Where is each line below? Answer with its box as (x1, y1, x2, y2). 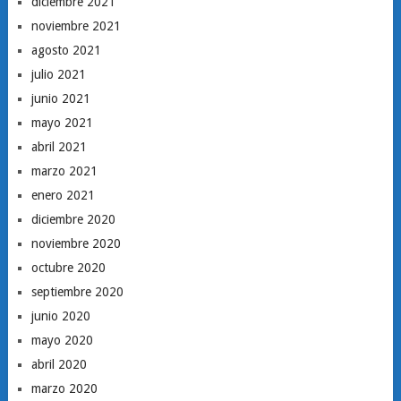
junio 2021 (30, 91, 90, 106)
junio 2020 (30, 309, 90, 323)
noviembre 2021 (30, 19, 121, 33)
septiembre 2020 (30, 285, 124, 299)
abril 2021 (30, 140, 87, 154)
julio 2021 (30, 67, 86, 81)
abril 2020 (30, 357, 87, 371)
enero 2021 (30, 188, 95, 202)
